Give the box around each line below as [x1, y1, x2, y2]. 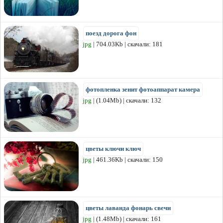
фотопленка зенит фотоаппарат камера [86, 85, 200, 93]
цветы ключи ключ [86, 144, 141, 152]
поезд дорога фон [86, 29, 136, 37]
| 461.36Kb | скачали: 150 [92, 155, 163, 163]
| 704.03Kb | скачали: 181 [92, 40, 163, 48]
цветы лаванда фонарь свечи [86, 204, 171, 212]
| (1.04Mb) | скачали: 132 [92, 96, 161, 104]
